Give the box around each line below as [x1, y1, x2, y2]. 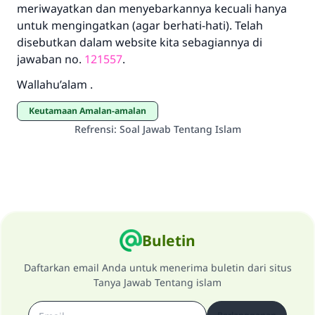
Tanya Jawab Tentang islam [94, 276, 221, 289]
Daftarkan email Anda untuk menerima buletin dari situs [23, 261, 292, 274]
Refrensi [74, 122, 114, 136]
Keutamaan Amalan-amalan [34, 105, 146, 117]
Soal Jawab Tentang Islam [119, 122, 241, 136]
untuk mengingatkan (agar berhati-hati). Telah [17, 18, 263, 33]
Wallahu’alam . [17, 77, 93, 92]
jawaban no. [17, 51, 84, 67]
